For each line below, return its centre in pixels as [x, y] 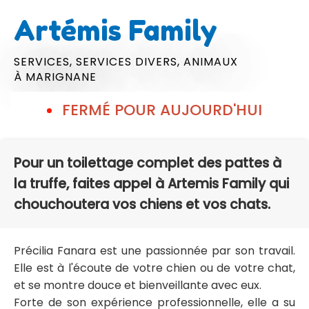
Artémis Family [116, 30]
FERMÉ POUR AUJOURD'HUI [162, 110]
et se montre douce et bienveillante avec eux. [138, 286]
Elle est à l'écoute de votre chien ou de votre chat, [154, 268]
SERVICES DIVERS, [130, 61]
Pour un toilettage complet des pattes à [148, 163]
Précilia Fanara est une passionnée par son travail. [154, 251]
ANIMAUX [211, 61]
